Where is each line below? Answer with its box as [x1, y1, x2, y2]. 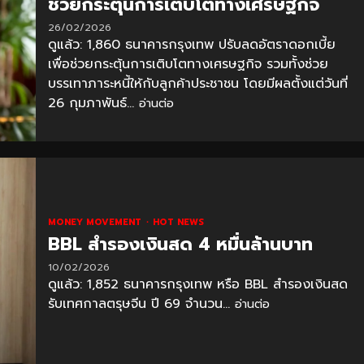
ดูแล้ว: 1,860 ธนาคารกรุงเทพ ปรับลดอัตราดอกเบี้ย [47, 34, 336, 54]
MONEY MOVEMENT [47, 214, 145, 229]
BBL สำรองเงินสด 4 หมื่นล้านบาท [47, 230, 313, 258]
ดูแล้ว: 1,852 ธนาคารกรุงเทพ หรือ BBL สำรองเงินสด [47, 274, 348, 294]
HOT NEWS [152, 214, 204, 229]
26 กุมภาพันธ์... [47, 93, 139, 113]
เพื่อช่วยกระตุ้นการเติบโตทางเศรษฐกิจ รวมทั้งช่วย [47, 54, 328, 74]
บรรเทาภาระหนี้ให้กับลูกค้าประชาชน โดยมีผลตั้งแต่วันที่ [47, 73, 348, 93]
